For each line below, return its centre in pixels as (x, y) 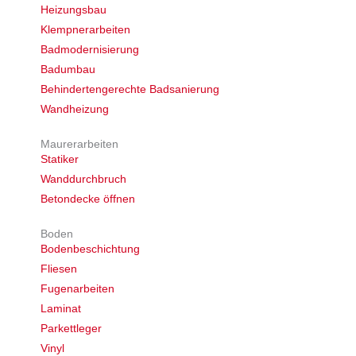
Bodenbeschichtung (91, 249)
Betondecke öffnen (88, 199)
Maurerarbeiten (80, 144)
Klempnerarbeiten (86, 30)
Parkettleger (72, 329)
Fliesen (59, 269)
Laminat (61, 309)
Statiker (60, 159)
